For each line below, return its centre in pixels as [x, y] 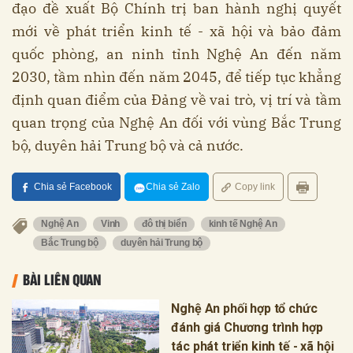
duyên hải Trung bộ [162, 243]
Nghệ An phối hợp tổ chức [244, 309]
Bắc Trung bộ [70, 243]
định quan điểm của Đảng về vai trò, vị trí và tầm [176, 100]
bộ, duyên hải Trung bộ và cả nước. [128, 146]
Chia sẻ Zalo [173, 187]
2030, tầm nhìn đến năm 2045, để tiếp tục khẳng [176, 77]
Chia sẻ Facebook [73, 187]
